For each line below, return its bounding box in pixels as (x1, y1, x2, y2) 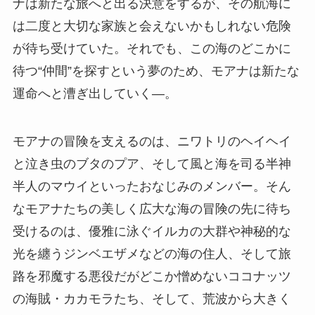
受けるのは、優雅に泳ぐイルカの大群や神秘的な (12, 224, 291, 238)
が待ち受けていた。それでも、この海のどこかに (12, 41, 291, 56)
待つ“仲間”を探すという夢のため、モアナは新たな (12, 63, 300, 78)
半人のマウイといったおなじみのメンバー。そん (12, 179, 291, 193)
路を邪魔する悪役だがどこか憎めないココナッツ (12, 269, 291, 283)
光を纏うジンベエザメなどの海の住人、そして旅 (12, 246, 291, 261)
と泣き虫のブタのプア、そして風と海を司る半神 (12, 156, 291, 171)
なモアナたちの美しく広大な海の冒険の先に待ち (12, 201, 291, 216)
